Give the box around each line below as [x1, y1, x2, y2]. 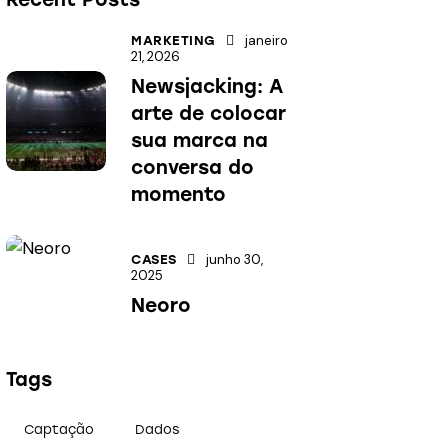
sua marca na [131, 129, 269, 153]
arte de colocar [131, 102, 287, 126]
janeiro [245, 32, 289, 50]
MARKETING [131, 33, 216, 49]
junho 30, [206, 250, 264, 268]
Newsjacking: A [131, 75, 284, 99]
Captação [24, 422, 95, 438]
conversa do [131, 156, 255, 180]
